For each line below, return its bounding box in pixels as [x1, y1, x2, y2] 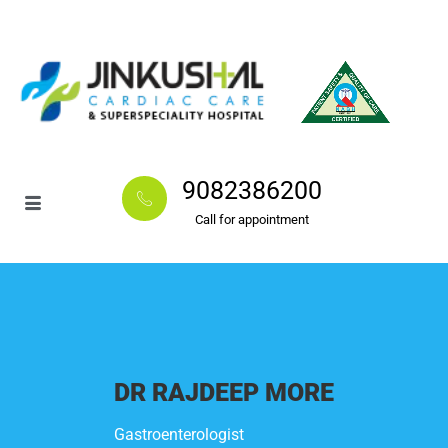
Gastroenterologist [114, 424, 244, 444]
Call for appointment [195, 211, 309, 227]
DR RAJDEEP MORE [114, 377, 334, 407]
